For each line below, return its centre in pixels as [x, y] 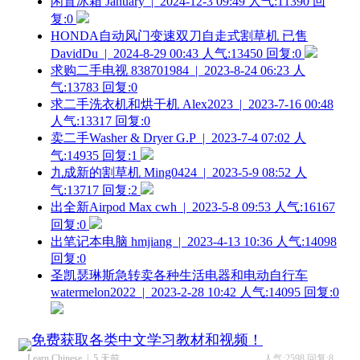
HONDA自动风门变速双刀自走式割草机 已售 [179, 36]
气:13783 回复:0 [94, 87]
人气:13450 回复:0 [252, 53]
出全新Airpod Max [103, 207]
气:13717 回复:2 [94, 190]
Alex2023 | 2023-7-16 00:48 [258, 104]
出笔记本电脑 [91, 241]
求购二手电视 [91, 70]
